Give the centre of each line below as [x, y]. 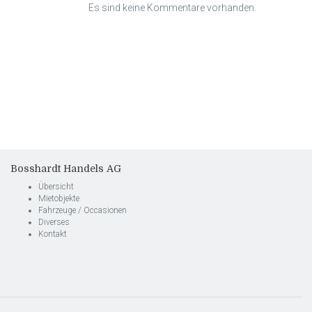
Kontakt [53, 234]
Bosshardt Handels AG [66, 168]
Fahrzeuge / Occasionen [83, 210]
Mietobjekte [59, 198]
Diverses [54, 222]
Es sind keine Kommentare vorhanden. [172, 7]
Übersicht [56, 186]
